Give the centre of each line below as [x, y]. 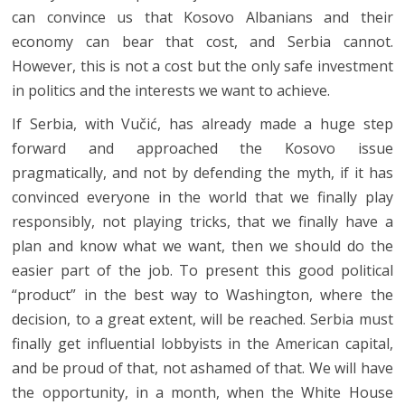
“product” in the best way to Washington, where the [202, 294]
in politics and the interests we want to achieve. [171, 90]
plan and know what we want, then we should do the [202, 245]
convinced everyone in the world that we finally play [202, 197]
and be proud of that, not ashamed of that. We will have [202, 367]
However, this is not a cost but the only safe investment [202, 66]
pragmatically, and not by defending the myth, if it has [202, 172]
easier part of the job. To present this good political [202, 270]
